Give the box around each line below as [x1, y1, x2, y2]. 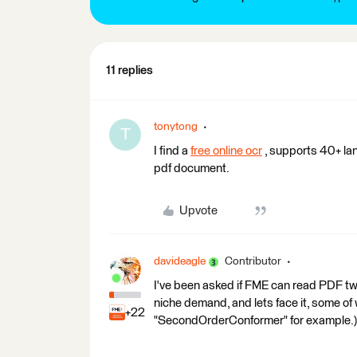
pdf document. [154, 163, 229, 175]
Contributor [225, 256, 281, 267]
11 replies [106, 65, 153, 76]
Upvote [178, 205, 218, 217]
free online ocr [190, 145, 262, 157]
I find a [154, 145, 190, 157]
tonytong [154, 121, 198, 132]
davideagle [154, 256, 206, 267]
